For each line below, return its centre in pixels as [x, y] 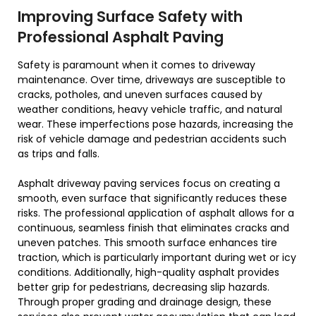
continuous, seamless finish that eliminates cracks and [153, 228]
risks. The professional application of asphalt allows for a [156, 213]
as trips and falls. [59, 154]
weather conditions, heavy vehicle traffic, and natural [150, 110]
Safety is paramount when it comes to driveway [136, 65]
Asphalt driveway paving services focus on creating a [149, 184]
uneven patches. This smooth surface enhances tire [147, 243]
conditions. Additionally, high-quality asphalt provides [148, 273]
